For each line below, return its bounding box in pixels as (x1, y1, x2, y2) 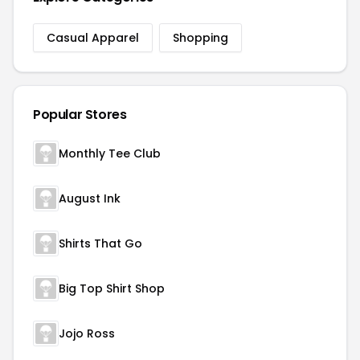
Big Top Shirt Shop (59, 280, 165, 297)
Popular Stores (33, 105, 127, 125)
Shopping (173, 30, 228, 47)
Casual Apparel (47, 30, 139, 47)
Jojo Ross (59, 325, 115, 342)
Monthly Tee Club (59, 145, 161, 162)
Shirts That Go (59, 235, 142, 252)
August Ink (59, 190, 121, 207)
